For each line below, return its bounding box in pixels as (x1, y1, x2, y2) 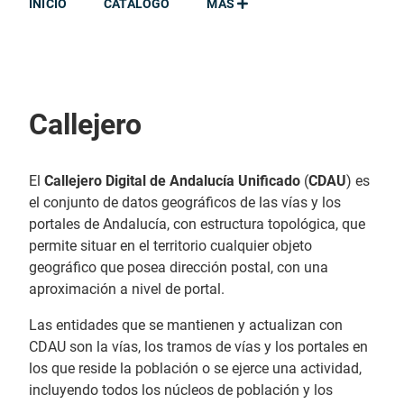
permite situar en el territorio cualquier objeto (29, 237, 312, 255)
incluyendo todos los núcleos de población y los (29, 381, 333, 399)
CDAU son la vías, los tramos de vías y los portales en (29, 338, 368, 356)
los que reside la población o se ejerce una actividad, (29, 360, 362, 378)
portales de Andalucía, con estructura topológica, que (29, 216, 365, 234)
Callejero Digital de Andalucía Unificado (44, 172, 300, 190)
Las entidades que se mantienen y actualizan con (29, 317, 343, 335)
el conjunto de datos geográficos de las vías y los (29, 194, 341, 212)
